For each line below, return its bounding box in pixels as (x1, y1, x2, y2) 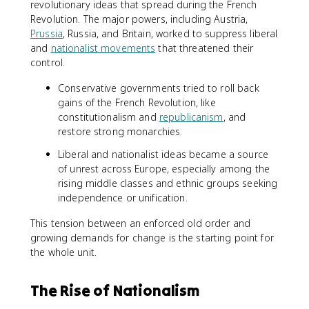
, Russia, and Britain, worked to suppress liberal (62, 27, 278, 40)
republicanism (159, 110, 223, 123)
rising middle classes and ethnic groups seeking (58, 177, 278, 190)
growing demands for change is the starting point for (30, 231, 274, 244)
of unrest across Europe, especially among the (58, 162, 270, 175)
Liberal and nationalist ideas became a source (58, 148, 268, 161)
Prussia (30, 27, 63, 40)
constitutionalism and (58, 110, 159, 123)
